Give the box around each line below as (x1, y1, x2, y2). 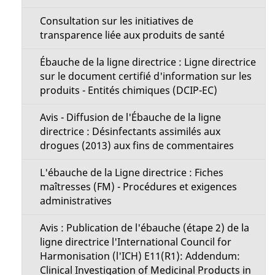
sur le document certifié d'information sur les (39, 69, 252, 83)
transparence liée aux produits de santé (39, 28, 225, 42)
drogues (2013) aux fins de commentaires (39, 139, 234, 152)
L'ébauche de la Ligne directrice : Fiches (39, 166, 223, 179)
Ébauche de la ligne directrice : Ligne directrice (39, 55, 256, 69)
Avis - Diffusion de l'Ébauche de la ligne (39, 110, 221, 124)
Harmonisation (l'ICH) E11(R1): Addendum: (39, 249, 240, 263)
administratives (39, 194, 112, 207)
